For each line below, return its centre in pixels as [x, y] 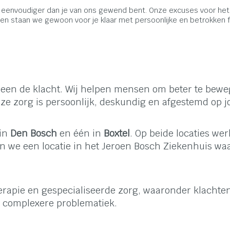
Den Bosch [34, 133]
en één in [80, 133]
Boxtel [117, 133]
